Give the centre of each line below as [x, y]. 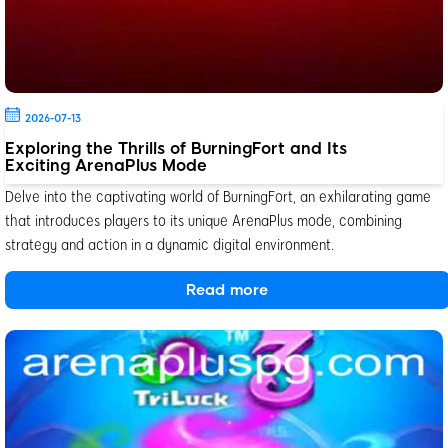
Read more [227, 290]
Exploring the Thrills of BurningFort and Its [176, 149]
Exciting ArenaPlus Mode [106, 166]
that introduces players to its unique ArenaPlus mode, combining [203, 220]
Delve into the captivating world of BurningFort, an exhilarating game [218, 196]
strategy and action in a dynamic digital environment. [169, 244]
